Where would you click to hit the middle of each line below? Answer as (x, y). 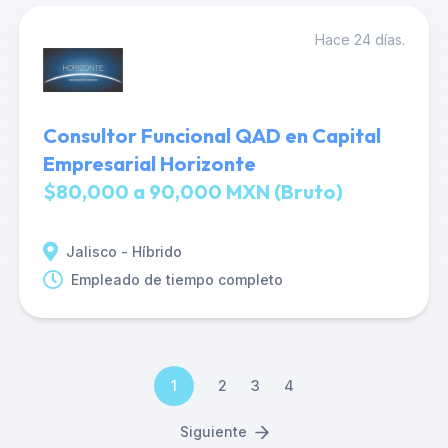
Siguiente (213, 431)
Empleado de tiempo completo (176, 279)
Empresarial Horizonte (149, 163)
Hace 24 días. (360, 39)
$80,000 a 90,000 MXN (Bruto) (192, 191)
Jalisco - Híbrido (123, 251)
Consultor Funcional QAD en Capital (211, 135)
